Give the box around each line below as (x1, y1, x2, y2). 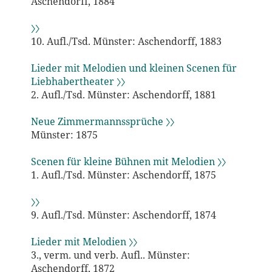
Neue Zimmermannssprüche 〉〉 (30, 114, 174, 128)
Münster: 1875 (30, 127, 98, 141)
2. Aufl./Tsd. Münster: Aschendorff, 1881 (30, 87, 216, 101)
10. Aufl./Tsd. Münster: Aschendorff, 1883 (30, 34, 222, 48)
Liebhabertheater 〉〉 (30, 74, 125, 88)
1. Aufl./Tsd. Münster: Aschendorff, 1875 (30, 168, 216, 182)
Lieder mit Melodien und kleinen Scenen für (30, 61, 237, 75)
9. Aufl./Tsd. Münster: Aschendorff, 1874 (30, 208, 216, 222)
